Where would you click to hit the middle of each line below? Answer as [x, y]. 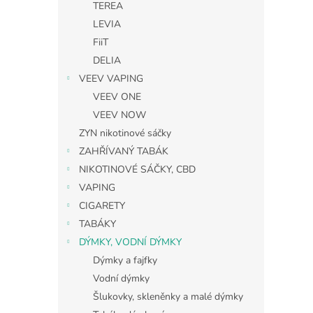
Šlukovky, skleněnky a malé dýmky [168, 296]
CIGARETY [102, 205]
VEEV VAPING [111, 78]
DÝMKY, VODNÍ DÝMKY [130, 242]
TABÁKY [97, 224]
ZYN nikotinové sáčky [125, 133]
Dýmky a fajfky [125, 260]
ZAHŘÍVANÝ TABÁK [124, 151]
